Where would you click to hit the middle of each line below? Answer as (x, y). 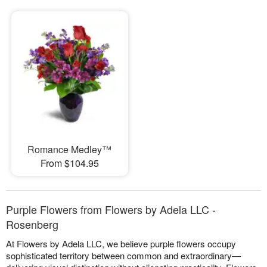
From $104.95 (69, 163)
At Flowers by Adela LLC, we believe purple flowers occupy (121, 243)
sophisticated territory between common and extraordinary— (123, 255)
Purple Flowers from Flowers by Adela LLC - (111, 209)
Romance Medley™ (70, 149)
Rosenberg (32, 224)
